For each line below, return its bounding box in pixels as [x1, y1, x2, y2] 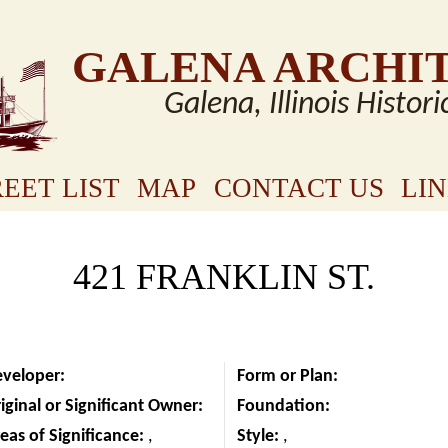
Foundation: [236, 396, 334, 416]
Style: [236, 426, 283, 446]
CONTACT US [213, 173, 384, 204]
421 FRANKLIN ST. [73, 256, 375, 297]
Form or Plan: [236, 366, 342, 386]
